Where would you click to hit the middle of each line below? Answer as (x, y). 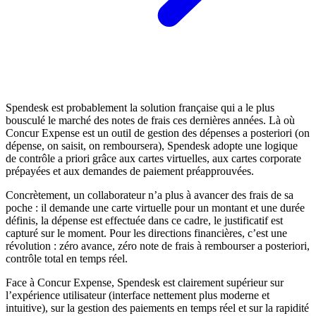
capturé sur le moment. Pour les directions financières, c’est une (146, 233)
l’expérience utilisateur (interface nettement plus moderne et (138, 296)
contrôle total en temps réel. (67, 259)
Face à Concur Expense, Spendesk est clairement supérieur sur (145, 283)
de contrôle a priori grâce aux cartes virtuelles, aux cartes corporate (153, 159)
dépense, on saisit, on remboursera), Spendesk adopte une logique (152, 146)
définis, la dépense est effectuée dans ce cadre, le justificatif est (144, 221)
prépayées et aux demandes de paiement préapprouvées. (130, 171)
